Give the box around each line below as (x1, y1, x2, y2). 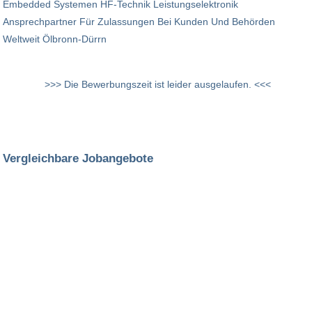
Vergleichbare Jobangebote (3, 151, 153, 166)
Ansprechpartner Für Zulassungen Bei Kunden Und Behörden (3, 16, 275, 28)
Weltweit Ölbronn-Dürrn (3, 33, 107, 45)
